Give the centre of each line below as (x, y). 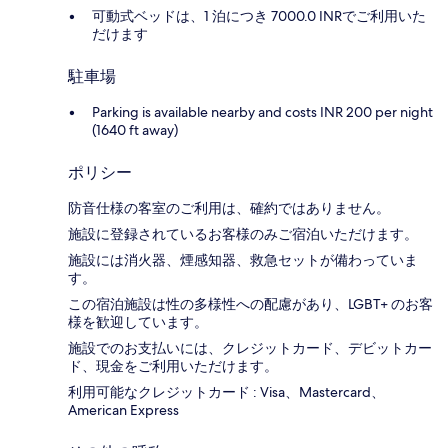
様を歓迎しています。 (138, 321)
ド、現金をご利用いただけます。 (173, 365)
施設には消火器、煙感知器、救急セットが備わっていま (243, 259)
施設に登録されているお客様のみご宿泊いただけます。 (243, 233)
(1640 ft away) (135, 129)
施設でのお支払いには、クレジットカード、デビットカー (250, 347)
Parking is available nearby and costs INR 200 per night (262, 111)
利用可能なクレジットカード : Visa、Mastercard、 (226, 391)
